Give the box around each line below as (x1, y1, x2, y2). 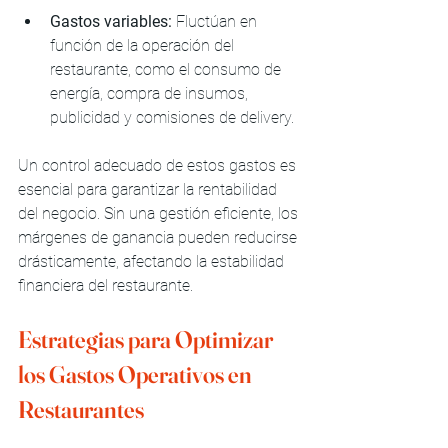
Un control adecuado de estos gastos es (18, 155, 300, 175)
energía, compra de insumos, (50, 83, 252, 103)
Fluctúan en (172, 11, 261, 31)
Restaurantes (18, 394, 144, 424)
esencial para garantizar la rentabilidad (18, 179, 281, 199)
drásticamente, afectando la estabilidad (18, 251, 288, 271)
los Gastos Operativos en (18, 359, 256, 389)
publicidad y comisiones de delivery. (50, 107, 294, 127)
